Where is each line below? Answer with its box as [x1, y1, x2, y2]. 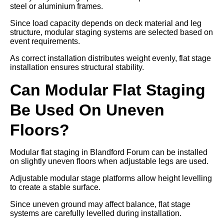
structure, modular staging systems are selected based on [10, 27, 213, 36]
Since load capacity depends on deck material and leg [10, 18, 201, 27]
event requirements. [10, 36, 80, 45]
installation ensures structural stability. [10, 62, 144, 71]
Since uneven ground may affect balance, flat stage [10, 199, 190, 208]
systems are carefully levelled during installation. [10, 208, 181, 217]
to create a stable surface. [10, 182, 100, 191]
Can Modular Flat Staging [10, 80, 205, 99]
